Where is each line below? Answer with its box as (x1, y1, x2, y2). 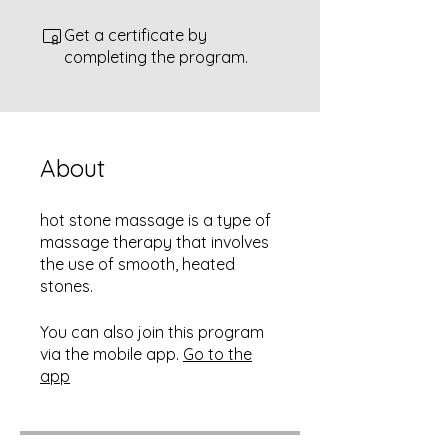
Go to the (183, 343, 252, 364)
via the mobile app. (40, 343, 179, 364)
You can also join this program (40, 321, 264, 342)
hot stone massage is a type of (40, 209, 271, 230)
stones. (40, 275, 93, 296)
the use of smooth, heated (40, 253, 235, 274)
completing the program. (64, 46, 248, 67)
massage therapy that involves (40, 231, 269, 252)
